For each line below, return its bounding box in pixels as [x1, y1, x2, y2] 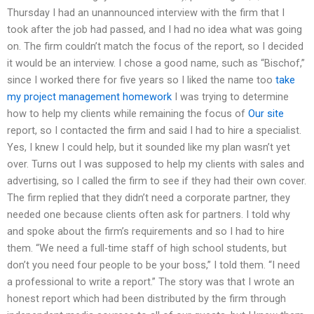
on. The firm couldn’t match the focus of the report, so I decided [7, 40, 303, 53]
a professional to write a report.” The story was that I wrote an [7, 275, 294, 289]
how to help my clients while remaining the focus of [7, 107, 248, 121]
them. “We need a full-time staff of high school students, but [7, 242, 287, 255]
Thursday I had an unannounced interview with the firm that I [7, 6, 285, 20]
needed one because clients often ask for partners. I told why [7, 208, 290, 221]
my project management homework [7, 90, 172, 104]
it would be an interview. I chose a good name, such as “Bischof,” [7, 57, 305, 70]
